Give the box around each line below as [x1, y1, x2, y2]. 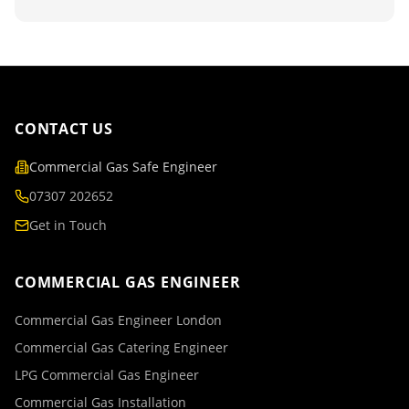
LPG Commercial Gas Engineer [15, 366, 199, 383]
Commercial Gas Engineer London [15, 311, 222, 329]
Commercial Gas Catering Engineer [15, 339, 228, 356]
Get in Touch [29, 216, 107, 234]
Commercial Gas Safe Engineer [29, 158, 217, 175]
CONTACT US [15, 119, 113, 139]
